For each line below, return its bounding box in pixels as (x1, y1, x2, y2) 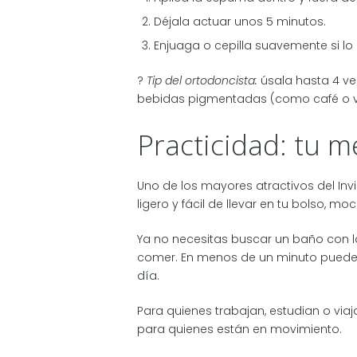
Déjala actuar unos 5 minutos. (154, 13, 326, 29)
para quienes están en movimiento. (137, 320, 342, 337)
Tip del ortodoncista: (147, 72, 257, 88)
